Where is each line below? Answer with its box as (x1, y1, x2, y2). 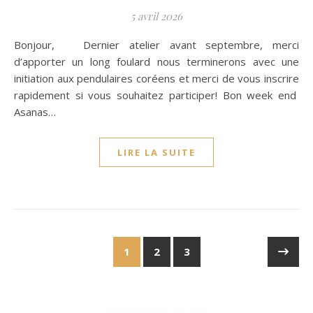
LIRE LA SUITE (117, 146, 196, 159)
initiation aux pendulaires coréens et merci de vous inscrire (14, 71, 299, 85)
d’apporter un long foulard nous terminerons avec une (14, 54, 299, 68)
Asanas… (14, 105, 56, 119)
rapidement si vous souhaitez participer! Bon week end (14, 88, 299, 102)
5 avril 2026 (131, 9, 182, 23)
